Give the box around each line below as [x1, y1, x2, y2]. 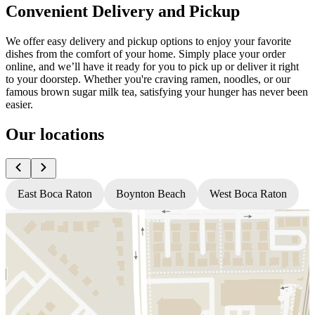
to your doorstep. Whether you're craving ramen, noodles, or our [6, 72, 290, 85]
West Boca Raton [210, 187, 287, 200]
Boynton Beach [116, 187, 186, 200]
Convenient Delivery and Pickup [6, 1, 240, 20]
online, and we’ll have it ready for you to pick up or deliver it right [6, 60, 299, 72]
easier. [6, 98, 33, 110]
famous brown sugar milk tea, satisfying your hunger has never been [6, 85, 308, 98]
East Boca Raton [18, 187, 92, 200]
